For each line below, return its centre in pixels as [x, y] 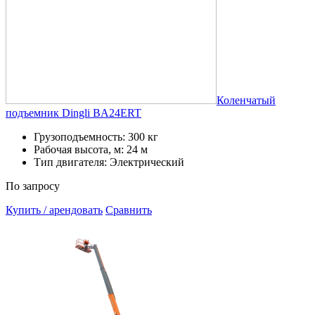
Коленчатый [246, 100]
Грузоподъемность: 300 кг [96, 136]
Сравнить [129, 210]
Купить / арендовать [54, 210]
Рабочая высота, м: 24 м [91, 149]
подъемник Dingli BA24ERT [73, 112]
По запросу [33, 186]
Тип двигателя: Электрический [109, 162]
